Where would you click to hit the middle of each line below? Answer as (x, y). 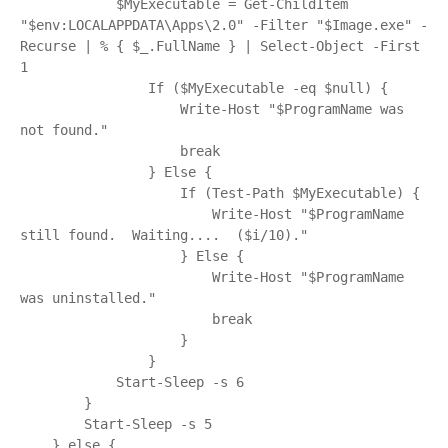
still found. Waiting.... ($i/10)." (164, 235)
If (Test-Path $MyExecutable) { (100, 193)
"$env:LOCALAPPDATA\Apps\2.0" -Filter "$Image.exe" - (224, 25)
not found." (64, 130)
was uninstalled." (88, 298)
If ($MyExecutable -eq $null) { (84, 88)
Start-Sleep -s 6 (68, 382)
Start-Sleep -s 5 (52, 424)
